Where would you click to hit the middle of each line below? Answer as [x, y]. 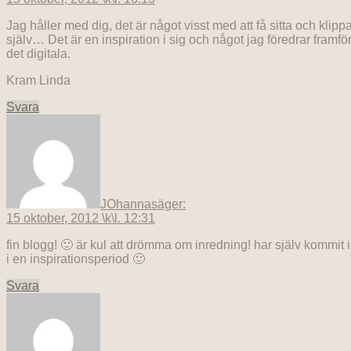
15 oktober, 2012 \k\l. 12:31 [81, 219]
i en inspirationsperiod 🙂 [76, 259]
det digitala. [38, 54]
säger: [168, 204]
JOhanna [126, 204]
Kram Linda [38, 81]
